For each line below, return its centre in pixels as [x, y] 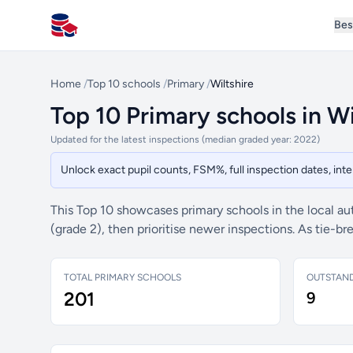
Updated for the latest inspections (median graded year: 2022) [185, 139]
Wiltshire [232, 84]
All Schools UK [91, 33]
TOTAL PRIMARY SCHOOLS [123, 277]
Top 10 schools [124, 84]
